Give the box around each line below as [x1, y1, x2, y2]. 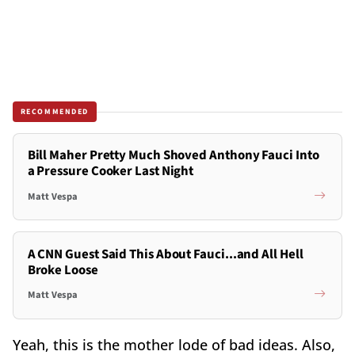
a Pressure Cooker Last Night [27, 162, 194, 181]
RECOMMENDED [20, 105, 90, 117]
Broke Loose [27, 260, 98, 280]
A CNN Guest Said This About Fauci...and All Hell [27, 244, 303, 264]
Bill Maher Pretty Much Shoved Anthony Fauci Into [27, 146, 319, 166]
